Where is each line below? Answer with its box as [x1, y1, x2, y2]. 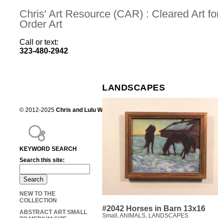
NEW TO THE [19, 190, 55, 198]
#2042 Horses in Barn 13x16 [102, 204, 205, 213]
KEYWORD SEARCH [19, 145, 77, 153]
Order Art [19, 18, 62, 30]
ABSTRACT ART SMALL [19, 209, 87, 216]
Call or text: [19, 37, 70, 46]
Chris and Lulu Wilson [56, 107, 116, 114]
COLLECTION [19, 197, 57, 204]
